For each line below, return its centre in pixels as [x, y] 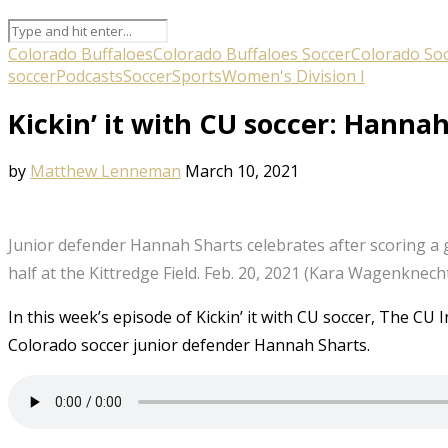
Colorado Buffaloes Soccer [252, 53]
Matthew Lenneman [105, 170]
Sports [197, 75]
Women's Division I [293, 75]
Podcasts [89, 75]
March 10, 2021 [242, 170]
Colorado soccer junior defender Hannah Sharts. [189, 344]
